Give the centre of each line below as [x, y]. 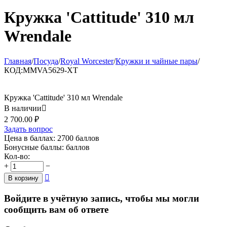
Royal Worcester [87, 61]
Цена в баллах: [30, 138]
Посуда [46, 61]
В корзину [23, 178]
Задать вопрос [28, 129]
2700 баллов [78, 138]
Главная [18, 61]
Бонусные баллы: [34, 147]
